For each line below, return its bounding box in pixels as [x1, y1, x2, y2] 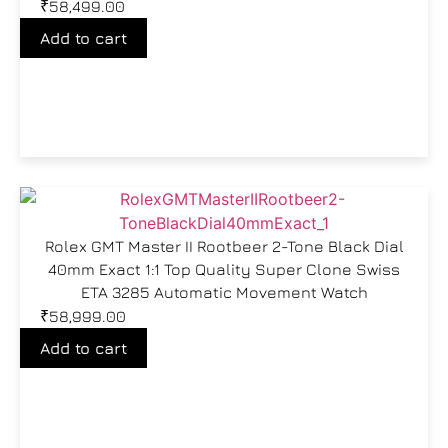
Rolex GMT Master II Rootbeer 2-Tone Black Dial [44, 237, 404, 255]
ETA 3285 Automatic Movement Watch [80, 283, 368, 301]
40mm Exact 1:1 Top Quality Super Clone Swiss [48, 260, 400, 278]
